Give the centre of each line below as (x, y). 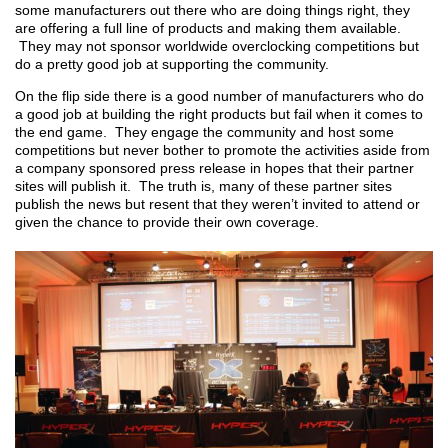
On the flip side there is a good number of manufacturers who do (219, 96)
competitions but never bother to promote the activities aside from (222, 150)
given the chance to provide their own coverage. (169, 222)
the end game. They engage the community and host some (204, 132)
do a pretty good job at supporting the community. (174, 64)
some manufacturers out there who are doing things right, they (212, 10)
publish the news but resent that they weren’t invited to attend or (217, 204)
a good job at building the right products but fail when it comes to (219, 114)
